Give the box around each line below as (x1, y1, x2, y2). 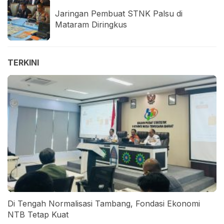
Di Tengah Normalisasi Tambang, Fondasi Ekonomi (7, 198, 200, 208)
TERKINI (7, 57, 39, 67)
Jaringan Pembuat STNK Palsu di (55, 8, 182, 19)
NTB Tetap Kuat (7, 209, 68, 219)
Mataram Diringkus (55, 19, 127, 30)
